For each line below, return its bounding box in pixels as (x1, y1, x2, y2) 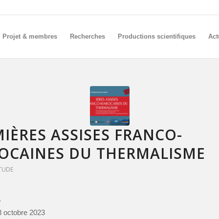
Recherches (70, 33, 106, 40)
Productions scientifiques (118, 33, 196, 40)
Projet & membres (2, 33, 58, 40)
